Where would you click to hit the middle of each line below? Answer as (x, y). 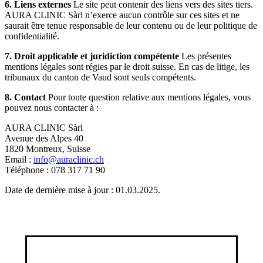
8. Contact (25, 97)
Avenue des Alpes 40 (44, 138)
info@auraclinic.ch (69, 159)
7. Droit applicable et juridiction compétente (92, 56)
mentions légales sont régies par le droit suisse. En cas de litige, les (127, 67)
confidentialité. (32, 36)
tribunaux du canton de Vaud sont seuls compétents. (100, 77)
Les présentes (205, 56)
